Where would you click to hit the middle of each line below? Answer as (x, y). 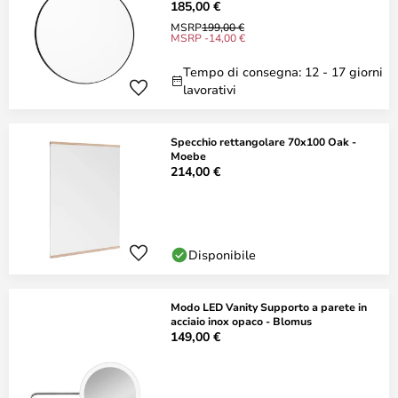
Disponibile (222, 255)
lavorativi (210, 89)
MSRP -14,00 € (208, 37)
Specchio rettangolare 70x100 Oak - (263, 141)
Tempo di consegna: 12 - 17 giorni (283, 72)
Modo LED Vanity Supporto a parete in (269, 306)
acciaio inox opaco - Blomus (241, 321)
